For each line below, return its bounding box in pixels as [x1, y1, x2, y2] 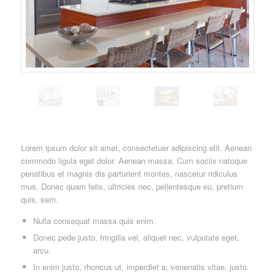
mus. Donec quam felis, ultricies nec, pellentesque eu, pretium [20, 180, 243, 192]
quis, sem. [20, 193, 58, 205]
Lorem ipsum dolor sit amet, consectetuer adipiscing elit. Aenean [20, 141, 252, 153]
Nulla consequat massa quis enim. [33, 214, 156, 227]
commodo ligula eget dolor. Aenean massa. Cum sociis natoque [20, 154, 247, 166]
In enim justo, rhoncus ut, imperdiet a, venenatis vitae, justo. [33, 260, 249, 273]
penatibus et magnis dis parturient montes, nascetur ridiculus [20, 167, 238, 179]
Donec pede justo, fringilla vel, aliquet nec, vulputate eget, [33, 231, 239, 243]
